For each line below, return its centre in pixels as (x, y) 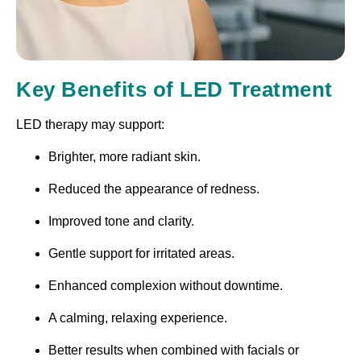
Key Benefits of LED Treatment (174, 89)
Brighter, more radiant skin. (124, 156)
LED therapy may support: (90, 124)
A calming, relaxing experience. (138, 317)
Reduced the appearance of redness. (154, 189)
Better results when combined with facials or (174, 350)
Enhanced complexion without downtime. (166, 285)
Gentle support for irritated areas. (141, 253)
